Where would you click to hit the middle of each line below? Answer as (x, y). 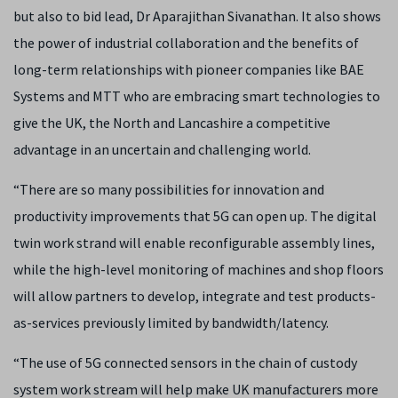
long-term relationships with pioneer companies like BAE (189, 69)
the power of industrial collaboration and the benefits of (186, 42)
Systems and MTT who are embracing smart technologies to (197, 96)
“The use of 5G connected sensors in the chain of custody (185, 362)
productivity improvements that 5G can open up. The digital (195, 215)
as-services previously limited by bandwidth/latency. (171, 322)
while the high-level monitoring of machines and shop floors (199, 269)
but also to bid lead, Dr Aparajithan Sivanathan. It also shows (197, 16)
